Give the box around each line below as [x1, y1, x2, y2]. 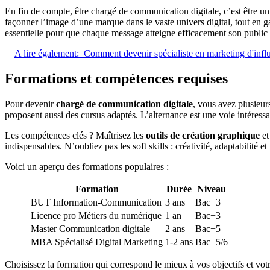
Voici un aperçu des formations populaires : [5, 162, 169, 172]
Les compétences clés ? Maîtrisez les [5, 130, 146, 141]
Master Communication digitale [31, 224, 150, 234]
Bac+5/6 [195, 237, 228, 248]
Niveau [197, 184, 226, 195]
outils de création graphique [146, 130, 260, 141]
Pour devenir [5, 99, 56, 110]
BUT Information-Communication [31, 197, 162, 208]
